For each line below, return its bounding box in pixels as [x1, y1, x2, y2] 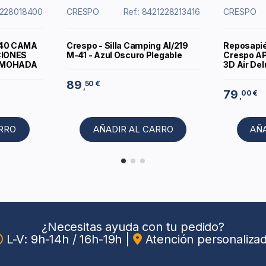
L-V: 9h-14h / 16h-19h [2, 232, 126, 247]
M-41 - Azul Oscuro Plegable [66, 50, 182, 61]
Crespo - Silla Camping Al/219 [66, 40, 188, 51]
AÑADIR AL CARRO [93, 123, 173, 135]
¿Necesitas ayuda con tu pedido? [42, 220, 224, 235]
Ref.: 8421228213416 [123, 7, 200, 17]
